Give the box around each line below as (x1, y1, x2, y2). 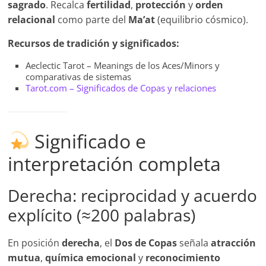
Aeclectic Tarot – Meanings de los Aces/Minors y (26, 59, 220, 72)
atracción (211, 236, 256, 250)
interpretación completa (8, 151, 221, 177)
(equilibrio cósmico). (155, 13, 249, 27)
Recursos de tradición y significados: (8, 37, 180, 50)
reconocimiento (145, 251, 221, 265)
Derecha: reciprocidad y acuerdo (8, 184, 258, 207)
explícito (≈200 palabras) (8, 204, 196, 227)
